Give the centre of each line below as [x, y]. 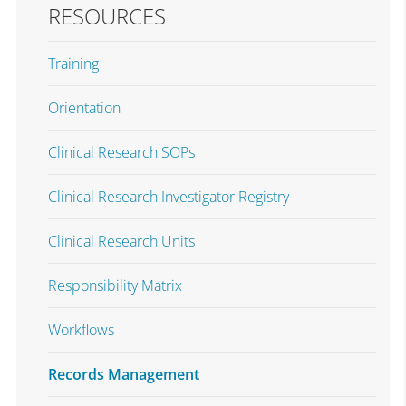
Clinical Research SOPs [121, 152]
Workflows [81, 330]
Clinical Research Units [121, 241]
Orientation [84, 108]
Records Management [123, 374]
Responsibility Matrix [115, 285]
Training [73, 63]
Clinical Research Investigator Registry [168, 197]
